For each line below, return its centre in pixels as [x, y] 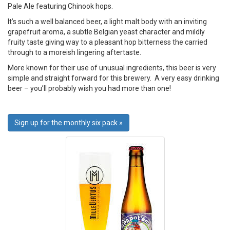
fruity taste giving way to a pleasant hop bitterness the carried [108, 42]
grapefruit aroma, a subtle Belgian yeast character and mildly [106, 32]
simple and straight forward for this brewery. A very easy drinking [113, 78]
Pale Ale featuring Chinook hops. [60, 6]
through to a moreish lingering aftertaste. [74, 52]
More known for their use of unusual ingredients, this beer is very [112, 68]
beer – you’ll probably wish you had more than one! [89, 88]
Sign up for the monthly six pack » [69, 123]
